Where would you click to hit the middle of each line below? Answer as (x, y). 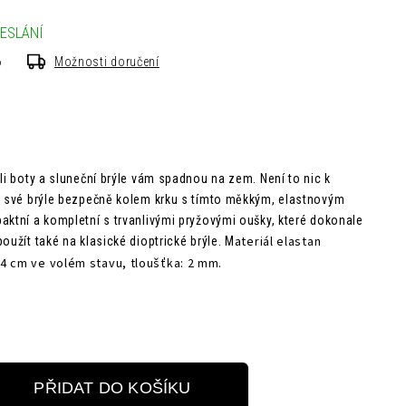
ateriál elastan (278, 242)
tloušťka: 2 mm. (176, 264)
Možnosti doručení (106, 62)
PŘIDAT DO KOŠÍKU (112, 387)
